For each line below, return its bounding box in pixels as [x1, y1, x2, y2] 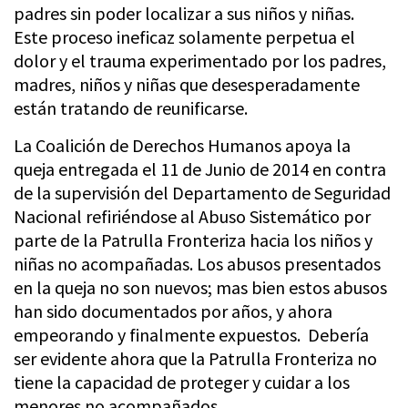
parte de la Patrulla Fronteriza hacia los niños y [14, 229, 372, 251]
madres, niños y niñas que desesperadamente [14, 73, 360, 96]
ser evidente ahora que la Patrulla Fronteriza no [14, 347, 377, 370]
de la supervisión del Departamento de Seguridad [14, 181, 391, 204]
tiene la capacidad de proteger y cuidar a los [14, 371, 350, 393]
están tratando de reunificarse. [14, 97, 248, 119]
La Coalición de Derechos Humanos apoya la [14, 134, 351, 157]
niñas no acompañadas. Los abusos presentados [14, 252, 381, 275]
